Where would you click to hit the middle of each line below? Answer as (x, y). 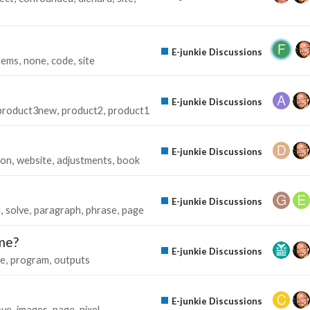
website (34, 160)
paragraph (57, 210)
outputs (72, 259)
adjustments (84, 160)
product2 (82, 110)
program (30, 259)
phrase (101, 210)
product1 (129, 110)
